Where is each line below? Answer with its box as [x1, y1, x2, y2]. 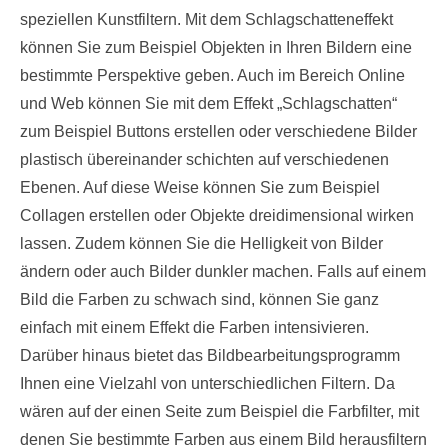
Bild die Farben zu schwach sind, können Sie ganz [20, 291, 379, 309]
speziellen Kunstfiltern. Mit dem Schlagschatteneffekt [20, 11, 393, 29]
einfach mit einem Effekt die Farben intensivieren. [20, 319, 369, 337]
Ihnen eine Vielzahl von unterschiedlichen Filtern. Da [20, 375, 395, 393]
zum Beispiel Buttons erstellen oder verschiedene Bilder [20, 123, 417, 141]
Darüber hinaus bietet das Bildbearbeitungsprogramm [20, 347, 400, 365]
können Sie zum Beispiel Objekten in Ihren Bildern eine [20, 39, 412, 57]
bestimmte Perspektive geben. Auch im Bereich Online [20, 67, 405, 85]
